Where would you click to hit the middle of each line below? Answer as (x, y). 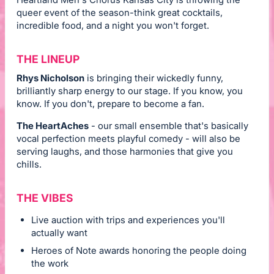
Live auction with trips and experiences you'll (128, 220)
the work (50, 263)
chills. (29, 165)
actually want (59, 232)
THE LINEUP (48, 59)
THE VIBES (45, 198)
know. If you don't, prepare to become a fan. (110, 104)
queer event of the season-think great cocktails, (120, 13)
